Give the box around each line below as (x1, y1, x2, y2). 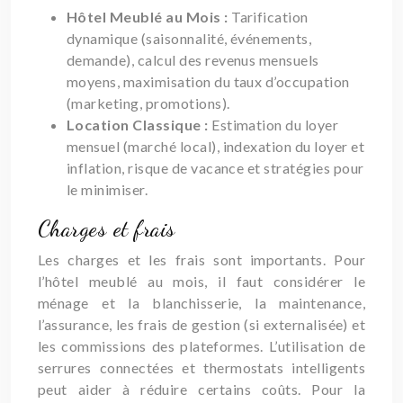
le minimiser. (67, 181, 148, 198)
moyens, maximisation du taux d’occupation (67, 73, 350, 90)
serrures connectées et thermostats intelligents (38, 359, 365, 376)
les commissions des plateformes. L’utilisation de (38, 337, 365, 354)
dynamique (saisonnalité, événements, (67, 30, 312, 47)
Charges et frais (38, 215, 175, 242)
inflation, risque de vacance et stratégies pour (67, 159, 364, 176)
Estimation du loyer (211, 116, 339, 133)
